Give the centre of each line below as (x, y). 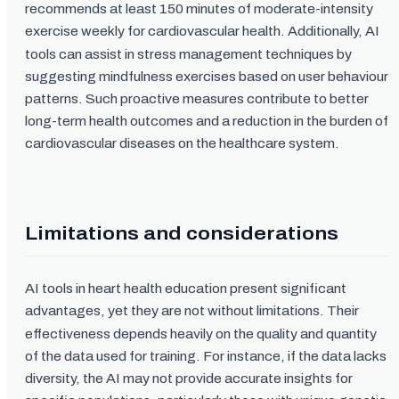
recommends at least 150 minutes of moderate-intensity (199, 9)
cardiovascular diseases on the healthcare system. (182, 143)
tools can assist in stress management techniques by (188, 54)
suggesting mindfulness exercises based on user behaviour (207, 77)
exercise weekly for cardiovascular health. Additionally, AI (202, 31)
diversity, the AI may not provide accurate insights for (189, 379)
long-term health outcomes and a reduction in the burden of (207, 121)
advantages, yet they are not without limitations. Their (192, 311)
